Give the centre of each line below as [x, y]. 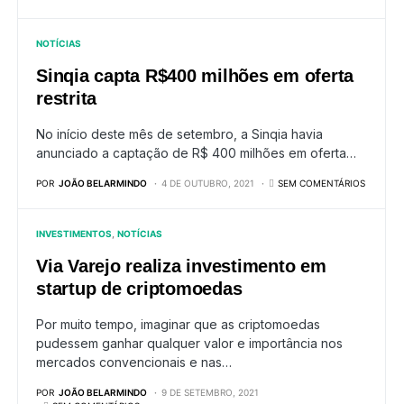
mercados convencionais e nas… [134, 362]
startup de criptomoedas [139, 289]
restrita [66, 98]
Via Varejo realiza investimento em [181, 266]
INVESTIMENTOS [74, 234]
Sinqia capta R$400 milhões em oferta [195, 76]
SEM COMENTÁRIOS [321, 183]
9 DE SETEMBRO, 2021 [210, 392]
